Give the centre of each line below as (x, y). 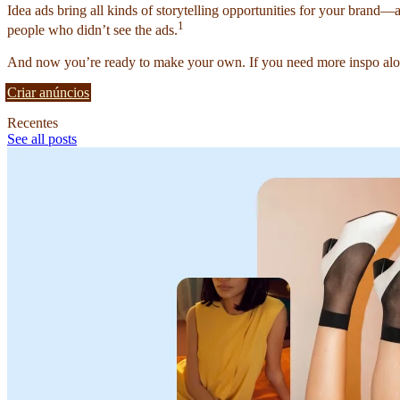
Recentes (33, 123)
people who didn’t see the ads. (92, 30)
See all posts (42, 139)
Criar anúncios (48, 93)
